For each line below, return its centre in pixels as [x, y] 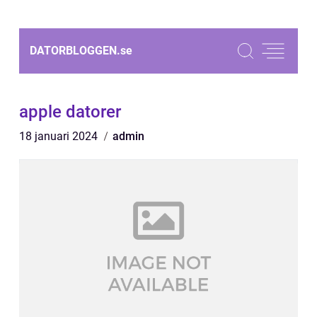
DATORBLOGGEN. [75, 51]
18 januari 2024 [60, 136]
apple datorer [70, 112]
